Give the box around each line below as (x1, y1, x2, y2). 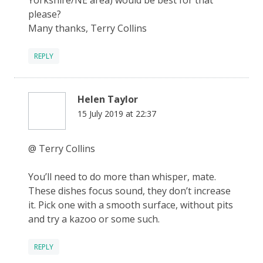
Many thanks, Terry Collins (28, 21, 147, 35)
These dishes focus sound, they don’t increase (28, 184, 231, 197)
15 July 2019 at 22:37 (77, 107, 156, 119)
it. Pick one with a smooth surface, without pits (28, 198, 233, 211)
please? (28, 7, 61, 21)
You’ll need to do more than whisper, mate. (28, 170, 216, 183)
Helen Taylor (77, 92, 138, 106)
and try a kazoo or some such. (28, 212, 160, 225)
